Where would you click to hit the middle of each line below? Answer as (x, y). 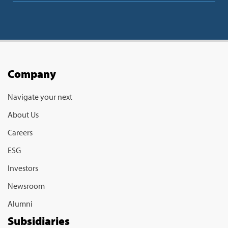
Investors (23, 168)
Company (32, 74)
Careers (20, 133)
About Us (23, 115)
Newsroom (26, 186)
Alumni (20, 204)
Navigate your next (40, 97)
